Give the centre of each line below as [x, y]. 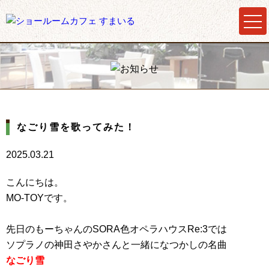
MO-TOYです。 [39, 198]
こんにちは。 [35, 182]
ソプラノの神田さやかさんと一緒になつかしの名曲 [116, 245]
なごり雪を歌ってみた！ [76, 127]
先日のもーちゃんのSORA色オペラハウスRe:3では [116, 229]
